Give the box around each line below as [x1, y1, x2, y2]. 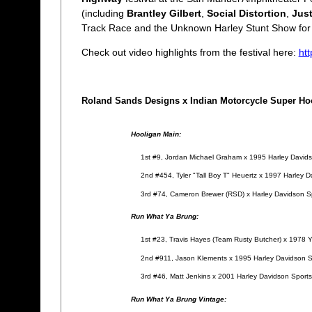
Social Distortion [206, 7, 286, 19]
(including [81, 7, 127, 19]
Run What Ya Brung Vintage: [130, 295, 226, 303]
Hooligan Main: [130, 130, 181, 139]
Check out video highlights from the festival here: [81, 47, 299, 58]
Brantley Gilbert [126, 7, 201, 19]
